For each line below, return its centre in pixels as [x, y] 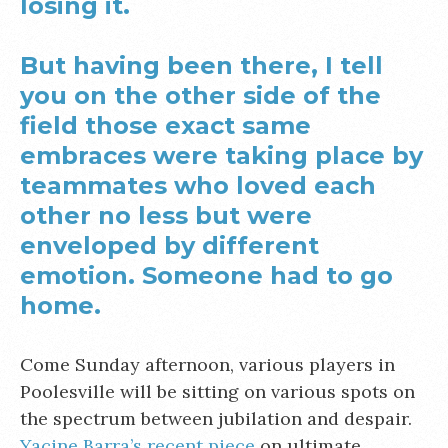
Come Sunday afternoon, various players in [207, 364]
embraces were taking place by [221, 155]
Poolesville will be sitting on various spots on [217, 391]
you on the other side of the [200, 95]
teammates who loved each [198, 185]
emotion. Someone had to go [206, 275]
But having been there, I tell [201, 65]
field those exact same [165, 125]
